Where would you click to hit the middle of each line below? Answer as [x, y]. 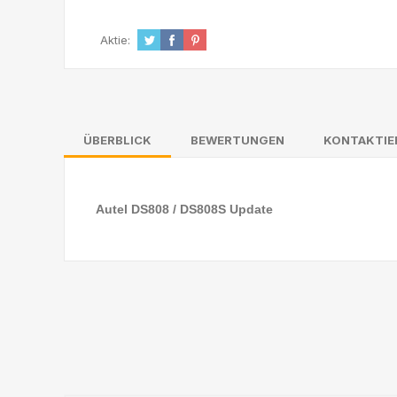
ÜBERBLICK [117, 140]
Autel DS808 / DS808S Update [184, 209]
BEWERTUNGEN [237, 140]
